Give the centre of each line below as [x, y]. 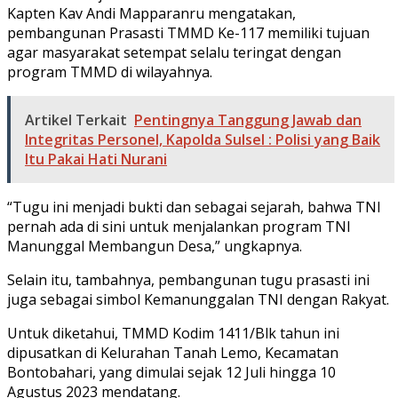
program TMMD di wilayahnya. [110, 72]
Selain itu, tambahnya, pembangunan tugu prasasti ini [188, 279]
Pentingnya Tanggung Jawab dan [248, 119]
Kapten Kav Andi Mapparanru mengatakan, [151, 13]
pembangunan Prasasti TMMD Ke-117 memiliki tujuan [188, 32]
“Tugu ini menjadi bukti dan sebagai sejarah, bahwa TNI [194, 207]
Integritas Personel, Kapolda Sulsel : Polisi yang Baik [203, 139]
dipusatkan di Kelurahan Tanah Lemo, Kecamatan [173, 352]
